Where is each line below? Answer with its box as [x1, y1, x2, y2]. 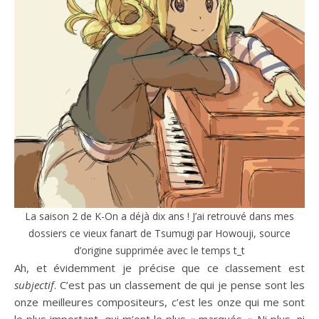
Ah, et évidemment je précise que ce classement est [14, 261, 305, 276]
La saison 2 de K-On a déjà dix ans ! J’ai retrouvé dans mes [25, 209, 294, 224]
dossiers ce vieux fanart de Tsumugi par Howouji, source [28, 226, 291, 241]
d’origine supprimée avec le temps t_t [74, 244, 245, 258]
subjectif [14, 278, 54, 293]
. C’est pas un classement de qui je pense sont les [54, 278, 305, 293]
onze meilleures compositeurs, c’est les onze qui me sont [14, 295, 305, 310]
